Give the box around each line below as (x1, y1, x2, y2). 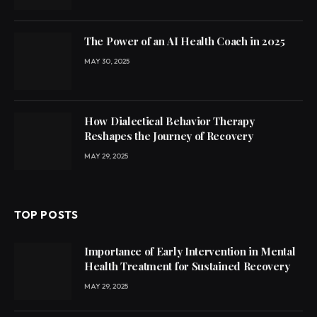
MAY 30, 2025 (84, 56, 129, 66)
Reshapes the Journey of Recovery (84, 128, 253, 143)
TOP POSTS (14, 207, 79, 221)
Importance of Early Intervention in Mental (84, 243, 296, 258)
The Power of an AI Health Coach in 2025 (84, 33, 285, 48)
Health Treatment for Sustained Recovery (84, 258, 295, 273)
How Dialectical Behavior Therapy (84, 113, 255, 128)
